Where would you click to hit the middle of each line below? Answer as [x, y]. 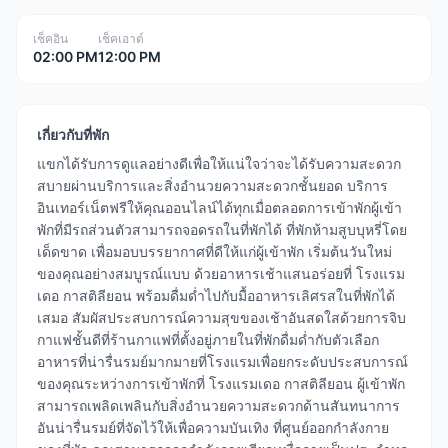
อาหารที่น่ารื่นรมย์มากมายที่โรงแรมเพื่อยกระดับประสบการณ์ [222, 361]
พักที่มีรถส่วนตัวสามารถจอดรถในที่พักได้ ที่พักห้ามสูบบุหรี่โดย [222, 229]
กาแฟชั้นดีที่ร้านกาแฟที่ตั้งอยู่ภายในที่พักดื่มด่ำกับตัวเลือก [208, 339]
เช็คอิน [50, 38]
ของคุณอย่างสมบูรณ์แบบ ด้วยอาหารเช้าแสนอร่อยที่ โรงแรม [221, 273]
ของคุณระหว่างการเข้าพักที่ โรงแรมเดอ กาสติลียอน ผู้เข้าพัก [221, 383]
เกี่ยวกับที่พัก [73, 134]
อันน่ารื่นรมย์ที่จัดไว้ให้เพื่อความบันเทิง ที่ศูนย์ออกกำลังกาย [213, 427]
